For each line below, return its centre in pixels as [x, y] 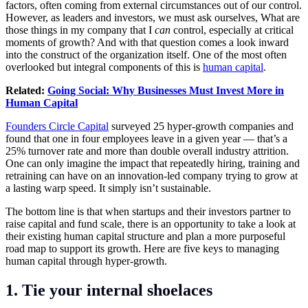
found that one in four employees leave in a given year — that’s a [146, 138]
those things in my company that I [80, 30]
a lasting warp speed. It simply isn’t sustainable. [108, 188]
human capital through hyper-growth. [86, 261]
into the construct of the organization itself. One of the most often [146, 54]
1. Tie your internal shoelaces [109, 290]
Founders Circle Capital [57, 126]
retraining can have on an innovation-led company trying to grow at [152, 175]
